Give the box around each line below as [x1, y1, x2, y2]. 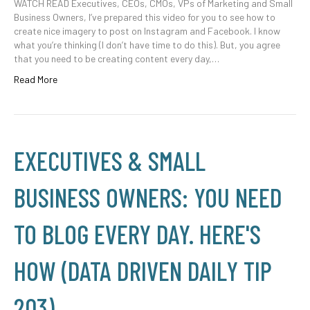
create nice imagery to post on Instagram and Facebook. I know [14, 25, 280, 37]
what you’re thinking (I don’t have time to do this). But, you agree [14, 39, 280, 51]
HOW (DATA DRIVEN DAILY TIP [14, 255, 272, 286]
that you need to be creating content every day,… [14, 53, 219, 64]
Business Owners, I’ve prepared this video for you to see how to [14, 11, 275, 23]
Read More [14, 73, 57, 85]
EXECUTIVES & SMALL [14, 145, 206, 176]
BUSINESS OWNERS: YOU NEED [14, 181, 282, 213]
